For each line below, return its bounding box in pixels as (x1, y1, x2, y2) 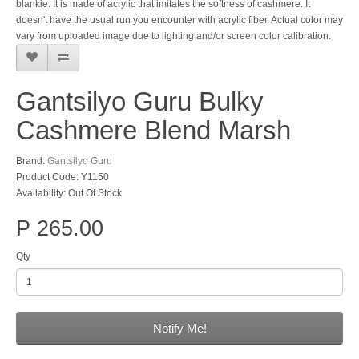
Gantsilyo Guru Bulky (16, 87, 264, 116)
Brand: (16, 155, 47, 167)
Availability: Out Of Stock (16, 188, 122, 199)
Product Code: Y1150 (16, 171, 109, 183)
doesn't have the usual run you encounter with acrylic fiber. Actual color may (16, 14, 343, 26)
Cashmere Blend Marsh (16, 115, 291, 145)
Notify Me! (152, 321, 207, 335)
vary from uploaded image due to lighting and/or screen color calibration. (16, 30, 331, 42)
